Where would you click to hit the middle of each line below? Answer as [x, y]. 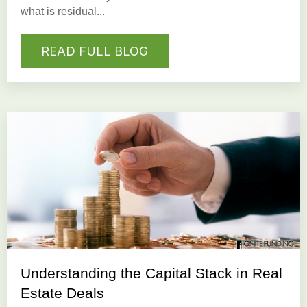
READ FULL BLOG [95, 51]
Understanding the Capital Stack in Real [151, 273]
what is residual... [63, 11]
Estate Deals [62, 293]
